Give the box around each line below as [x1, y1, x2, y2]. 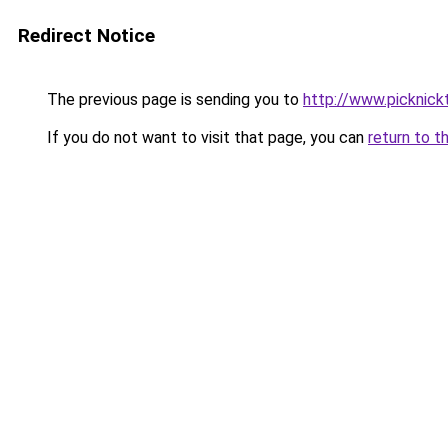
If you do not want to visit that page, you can [43, 128, 368, 147]
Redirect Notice [18, 24, 155, 47]
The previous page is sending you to [43, 90, 303, 109]
